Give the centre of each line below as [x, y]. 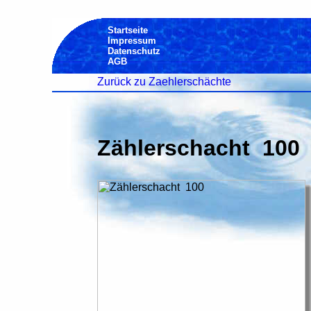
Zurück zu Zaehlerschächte [164, 82]
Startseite [127, 30]
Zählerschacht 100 [198, 148]
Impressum [132, 41]
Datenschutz [134, 51]
